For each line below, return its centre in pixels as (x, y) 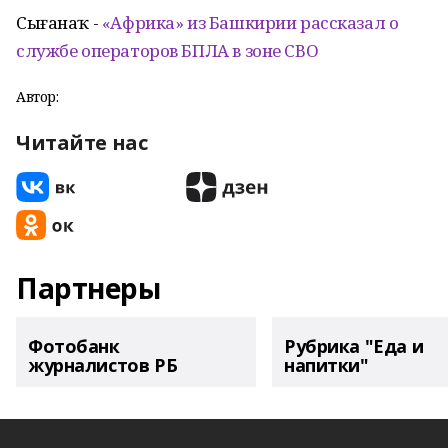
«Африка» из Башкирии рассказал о (250, 22)
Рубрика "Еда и (354, 346)
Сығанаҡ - (59, 22)
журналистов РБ (103, 365)
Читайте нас (82, 142)
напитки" (326, 365)
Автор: (37, 96)
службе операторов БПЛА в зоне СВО (167, 50)
